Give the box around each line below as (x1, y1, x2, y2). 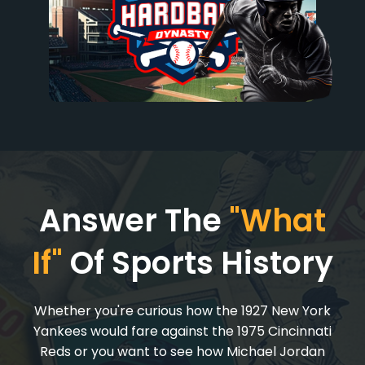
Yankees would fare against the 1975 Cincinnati (33, 322, 332, 341)
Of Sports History (63, 241, 333, 284)
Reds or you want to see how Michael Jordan (40, 342, 325, 361)
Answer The (39, 199, 229, 242)
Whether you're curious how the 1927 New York (34, 301, 331, 320)
